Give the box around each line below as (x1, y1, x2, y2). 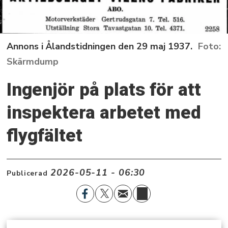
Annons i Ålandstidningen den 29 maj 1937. (7, 40, 193, 53)
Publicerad (7, 168, 48, 178)
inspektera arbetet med (7, 102, 202, 124)
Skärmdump (7, 55, 59, 68)
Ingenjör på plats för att (7, 79, 202, 101)
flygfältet (7, 125, 83, 147)
